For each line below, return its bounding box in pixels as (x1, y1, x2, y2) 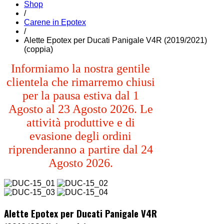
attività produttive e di (26, 115, 135, 129)
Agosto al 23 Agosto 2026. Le (8, 102, 153, 115)
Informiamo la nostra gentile (11, 61, 150, 75)
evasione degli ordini (29, 129, 132, 142)
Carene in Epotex (24, 17, 86, 26)
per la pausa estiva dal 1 (22, 88, 139, 102)
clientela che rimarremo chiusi (6, 75, 155, 88)
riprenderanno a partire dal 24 (8, 142, 153, 156)
